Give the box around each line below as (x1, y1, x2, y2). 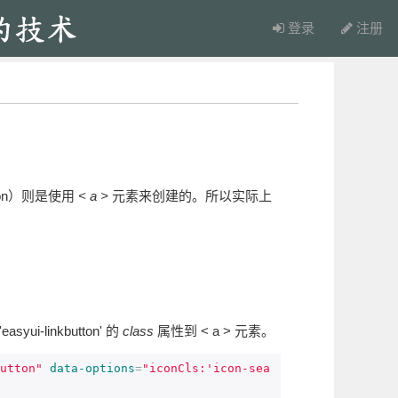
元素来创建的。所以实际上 (108, 188, 272, 203)
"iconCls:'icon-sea (142, 362, 270, 375)
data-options (50, 362, 135, 375)
